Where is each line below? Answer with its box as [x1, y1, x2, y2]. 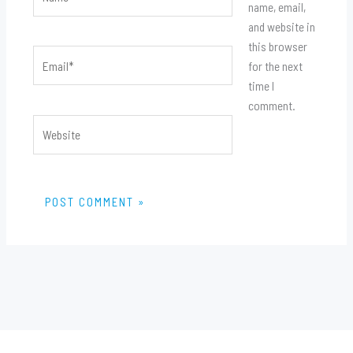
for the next [247, 58, 303, 73]
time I [247, 77, 274, 93]
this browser [247, 38, 307, 54]
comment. [247, 97, 295, 113]
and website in [247, 18, 315, 34]
